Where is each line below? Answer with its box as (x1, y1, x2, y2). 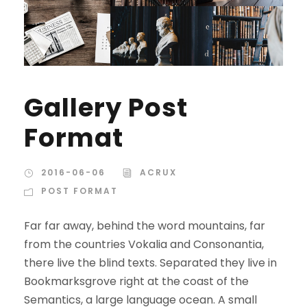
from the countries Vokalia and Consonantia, (24, 236, 264, 252)
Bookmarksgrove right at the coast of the (24, 273, 249, 289)
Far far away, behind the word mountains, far (24, 217, 265, 234)
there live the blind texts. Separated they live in (24, 254, 277, 271)
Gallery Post (24, 89, 188, 125)
